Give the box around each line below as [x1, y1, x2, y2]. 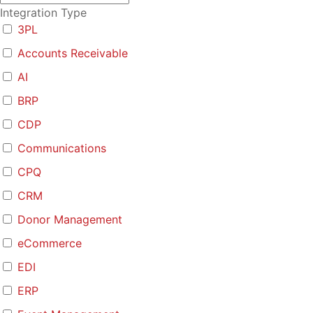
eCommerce [17, 236, 82, 251]
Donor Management [17, 212, 122, 227]
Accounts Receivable [17, 46, 128, 61]
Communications [17, 141, 106, 156]
